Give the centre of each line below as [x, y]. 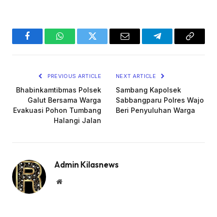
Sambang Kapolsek [148, 90]
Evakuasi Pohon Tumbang [57, 110]
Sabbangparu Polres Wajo [160, 100]
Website [72, 181]
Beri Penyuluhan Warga [155, 110]
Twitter [104, 43]
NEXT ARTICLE [137, 76]
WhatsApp [78, 43]
